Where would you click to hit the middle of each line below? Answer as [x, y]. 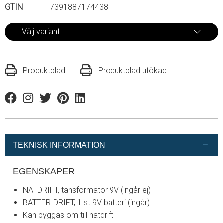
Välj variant [41, 31]
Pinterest [73, 104]
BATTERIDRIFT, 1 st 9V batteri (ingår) [86, 203]
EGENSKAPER [44, 171]
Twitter [51, 104]
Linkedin [89, 104]
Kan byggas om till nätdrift [68, 215]
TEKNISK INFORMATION [59, 145]
